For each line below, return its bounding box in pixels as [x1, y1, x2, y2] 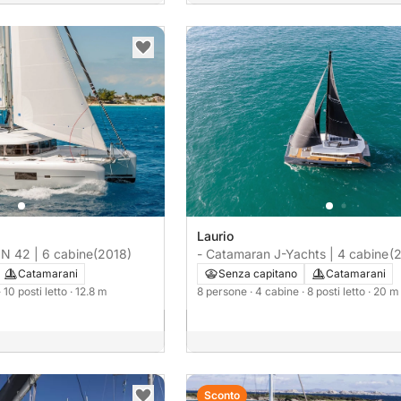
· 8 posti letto [302, 285, 368, 299]
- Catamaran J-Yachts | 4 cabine [197, 246, 389, 262]
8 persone [197, 285, 250, 299]
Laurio [197, 228, 234, 244]
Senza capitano [218, 267, 297, 281]
